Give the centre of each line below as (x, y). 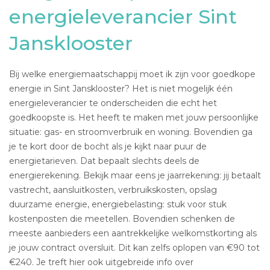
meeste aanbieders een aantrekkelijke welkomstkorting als (133, 233)
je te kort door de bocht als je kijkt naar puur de (108, 146)
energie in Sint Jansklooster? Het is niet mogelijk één (121, 88)
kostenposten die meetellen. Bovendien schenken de (122, 218)
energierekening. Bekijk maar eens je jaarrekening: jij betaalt (135, 175)
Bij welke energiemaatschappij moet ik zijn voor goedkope (132, 74)
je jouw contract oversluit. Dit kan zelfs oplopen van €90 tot (134, 247)
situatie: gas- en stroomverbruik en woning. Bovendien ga (131, 132)
